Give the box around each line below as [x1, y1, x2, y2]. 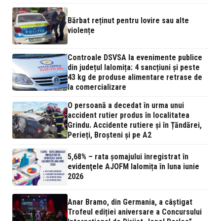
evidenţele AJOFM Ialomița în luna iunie [68, 162, 199, 172]
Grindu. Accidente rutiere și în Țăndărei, [68, 120, 202, 130]
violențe [68, 26, 95, 36]
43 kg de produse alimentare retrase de [68, 72, 202, 82]
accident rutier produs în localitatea [68, 110, 189, 120]
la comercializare [68, 82, 126, 92]
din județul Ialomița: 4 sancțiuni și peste [68, 62, 200, 72]
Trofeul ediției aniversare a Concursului [68, 207, 202, 217]
